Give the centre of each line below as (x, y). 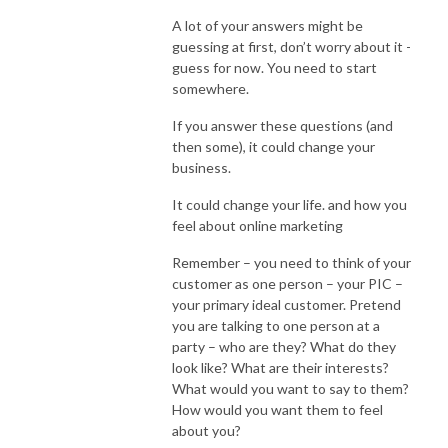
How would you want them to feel (277, 409)
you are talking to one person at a (276, 325)
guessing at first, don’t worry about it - (291, 46)
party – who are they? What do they (284, 346)
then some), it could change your (273, 146)
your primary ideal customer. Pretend (286, 304)
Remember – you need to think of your (291, 262)
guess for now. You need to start (274, 67)
